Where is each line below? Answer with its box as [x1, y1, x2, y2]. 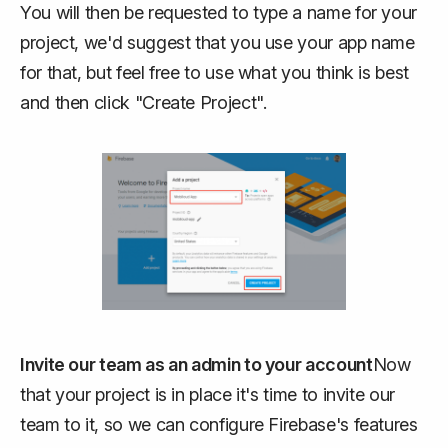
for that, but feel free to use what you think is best [20, 62, 409, 83]
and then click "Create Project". [20, 92, 267, 113]
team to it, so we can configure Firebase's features [20, 414, 418, 435]
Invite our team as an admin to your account [20, 354, 373, 375]
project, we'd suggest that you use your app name [20, 32, 415, 53]
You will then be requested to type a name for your [20, 2, 418, 23]
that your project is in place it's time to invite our [20, 384, 395, 405]
